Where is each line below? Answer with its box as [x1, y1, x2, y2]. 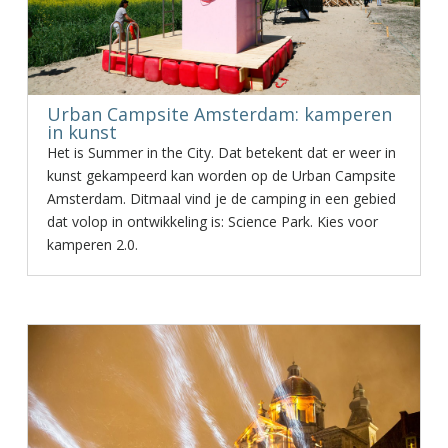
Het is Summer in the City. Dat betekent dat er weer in [46, 143, 396, 162]
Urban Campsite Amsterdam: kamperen [46, 102, 392, 126]
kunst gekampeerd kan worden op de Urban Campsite [46, 166, 396, 185]
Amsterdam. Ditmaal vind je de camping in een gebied [46, 189, 396, 208]
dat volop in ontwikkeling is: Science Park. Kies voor [46, 212, 378, 231]
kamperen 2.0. [46, 235, 138, 254]
